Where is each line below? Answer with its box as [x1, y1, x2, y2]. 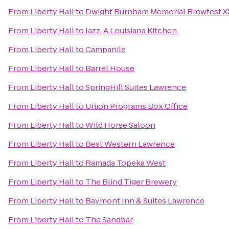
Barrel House [85, 63, 134, 74]
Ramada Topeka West [85, 157, 166, 168]
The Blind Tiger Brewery [85, 176, 177, 187]
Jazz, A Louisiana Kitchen [85, 25, 177, 36]
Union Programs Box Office [85, 101, 188, 111]
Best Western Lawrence [85, 139, 175, 149]
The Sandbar [85, 214, 133, 225]
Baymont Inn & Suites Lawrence [85, 195, 204, 206]
